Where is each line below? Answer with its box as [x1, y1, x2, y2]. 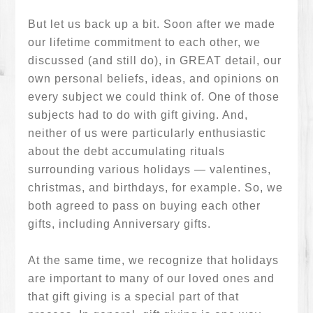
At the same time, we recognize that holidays [28, 254, 279, 266]
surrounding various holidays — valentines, [28, 163, 272, 175]
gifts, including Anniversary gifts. [28, 218, 212, 230]
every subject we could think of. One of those [28, 91, 280, 103]
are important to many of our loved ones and [28, 272, 275, 284]
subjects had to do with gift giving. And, [28, 109, 249, 121]
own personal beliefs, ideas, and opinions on [28, 73, 280, 85]
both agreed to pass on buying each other [28, 200, 261, 212]
